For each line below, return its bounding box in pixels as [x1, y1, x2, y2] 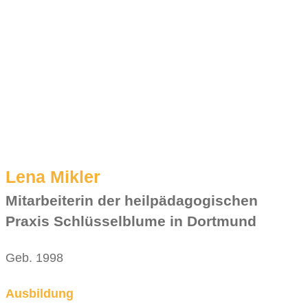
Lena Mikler [5, 167, 100, 187]
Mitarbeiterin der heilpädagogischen [5, 192, 258, 209]
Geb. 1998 [5, 251, 63, 265]
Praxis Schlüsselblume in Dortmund [5, 213, 256, 230]
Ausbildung [5, 287, 74, 301]
